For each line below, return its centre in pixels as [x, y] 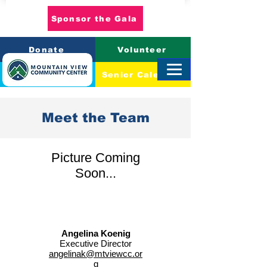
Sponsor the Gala [94, 18]
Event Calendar [46, 74]
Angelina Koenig [96, 233]
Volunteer [142, 49]
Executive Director [96, 243]
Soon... [95, 173]
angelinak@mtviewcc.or [96, 254]
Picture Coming [95, 158]
